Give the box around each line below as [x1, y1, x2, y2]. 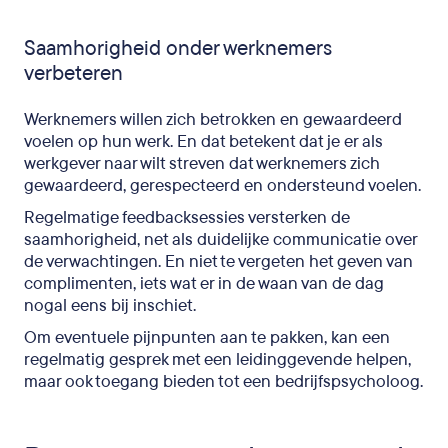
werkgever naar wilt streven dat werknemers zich [24, 151, 380, 175]
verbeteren [24, 59, 123, 87]
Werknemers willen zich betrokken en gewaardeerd [24, 107, 402, 131]
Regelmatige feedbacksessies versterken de [24, 205, 350, 229]
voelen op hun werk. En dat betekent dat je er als [24, 129, 383, 153]
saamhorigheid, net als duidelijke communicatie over [24, 227, 417, 251]
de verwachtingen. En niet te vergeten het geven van [24, 249, 413, 273]
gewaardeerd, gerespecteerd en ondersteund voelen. [24, 173, 421, 197]
